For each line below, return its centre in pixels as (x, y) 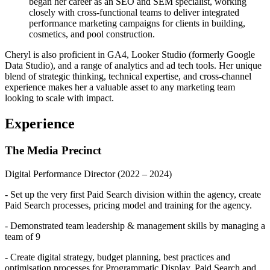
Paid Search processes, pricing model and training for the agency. (128, 205)
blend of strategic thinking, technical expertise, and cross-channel (128, 77)
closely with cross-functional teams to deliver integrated (134, 13)
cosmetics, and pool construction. (92, 34)
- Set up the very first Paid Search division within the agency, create (133, 194)
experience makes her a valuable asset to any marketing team (120, 87)
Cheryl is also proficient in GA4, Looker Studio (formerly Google (130, 55)
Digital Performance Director (61, 174)
